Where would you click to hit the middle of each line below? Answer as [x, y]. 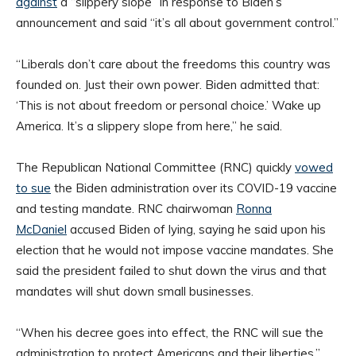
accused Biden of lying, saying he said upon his [196, 230]
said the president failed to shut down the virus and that [171, 271]
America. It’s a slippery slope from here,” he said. [149, 126]
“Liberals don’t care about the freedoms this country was [173, 64]
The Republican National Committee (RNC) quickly [155, 168]
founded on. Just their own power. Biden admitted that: [168, 85]
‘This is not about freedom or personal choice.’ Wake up [168, 106]
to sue [33, 188]
